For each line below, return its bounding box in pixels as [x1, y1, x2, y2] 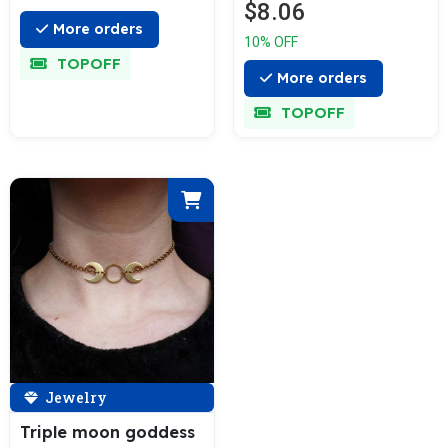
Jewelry [42, 387, 107, 407]
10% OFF [244, 34, 298, 51]
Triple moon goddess [20, 421, 195, 442]
